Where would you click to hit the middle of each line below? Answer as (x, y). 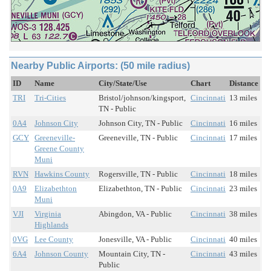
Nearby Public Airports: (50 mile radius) (100, 66)
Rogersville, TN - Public (138, 174)
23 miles (243, 189)
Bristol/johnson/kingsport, (142, 98)
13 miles (243, 98)
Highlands (51, 225)
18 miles (243, 174)
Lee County (54, 240)
